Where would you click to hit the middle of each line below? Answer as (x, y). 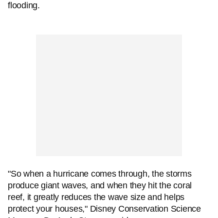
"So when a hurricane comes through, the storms (100, 174)
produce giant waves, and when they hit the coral (100, 185)
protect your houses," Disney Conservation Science (104, 209)
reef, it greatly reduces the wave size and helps (96, 197)
